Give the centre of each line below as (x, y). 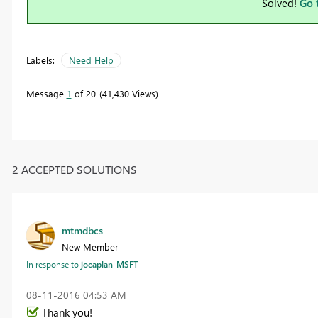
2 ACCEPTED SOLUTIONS (74, 169)
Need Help (91, 60)
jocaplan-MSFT (109, 264)
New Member (90, 246)
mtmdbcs (82, 230)
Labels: (40, 60)
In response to (53, 264)
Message (46, 94)
